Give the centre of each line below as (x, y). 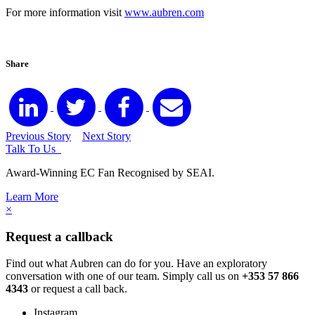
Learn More (32, 196)
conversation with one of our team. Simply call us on (124, 276)
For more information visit (65, 12)
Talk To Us (33, 148)
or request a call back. (78, 289)
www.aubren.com (164, 12)
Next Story (107, 136)
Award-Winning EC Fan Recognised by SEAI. (110, 172)
